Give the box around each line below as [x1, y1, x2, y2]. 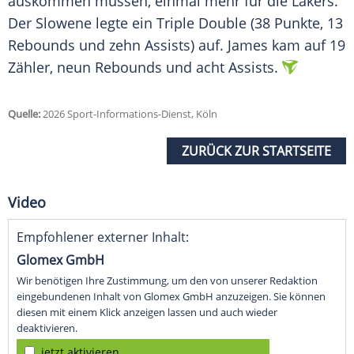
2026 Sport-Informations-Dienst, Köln [40, 107, 217, 122]
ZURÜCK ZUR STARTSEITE [182, 142, 331, 160]
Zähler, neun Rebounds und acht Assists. [8, 58, 278, 77]
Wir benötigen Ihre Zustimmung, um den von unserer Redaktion [17, 273, 318, 288]
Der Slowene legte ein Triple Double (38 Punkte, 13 [8, 13, 343, 33]
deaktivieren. [17, 321, 77, 336]
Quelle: [8, 107, 40, 122]
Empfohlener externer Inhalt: [17, 228, 189, 247]
